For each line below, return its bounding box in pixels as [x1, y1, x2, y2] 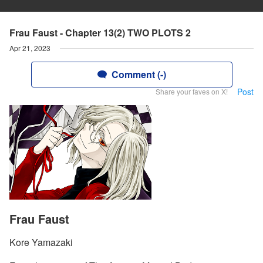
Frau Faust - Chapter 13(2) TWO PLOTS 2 [9, 26, 191, 39]
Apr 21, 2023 [9, 43, 50, 53]
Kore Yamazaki [9, 235, 73, 249]
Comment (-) [111, 68, 166, 81]
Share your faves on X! [156, 86, 228, 96]
